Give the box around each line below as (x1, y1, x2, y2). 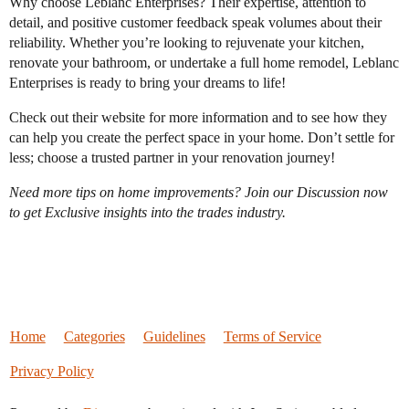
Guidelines (142, 329, 205, 345)
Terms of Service (223, 329, 321, 345)
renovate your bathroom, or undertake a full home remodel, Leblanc (9, 55, 399, 71)
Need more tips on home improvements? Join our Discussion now (9, 184, 388, 201)
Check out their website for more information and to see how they (9, 110, 387, 126)
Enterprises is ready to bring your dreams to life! (9, 75, 286, 91)
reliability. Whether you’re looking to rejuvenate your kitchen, (9, 35, 364, 51)
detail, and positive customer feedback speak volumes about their (9, 15, 382, 31)
